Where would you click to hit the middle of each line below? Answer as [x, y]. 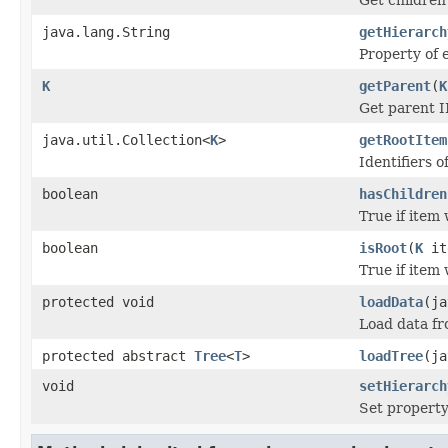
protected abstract [118, 355]
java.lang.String [106, 31]
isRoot [383, 247]
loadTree [391, 355]
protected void [98, 301]
